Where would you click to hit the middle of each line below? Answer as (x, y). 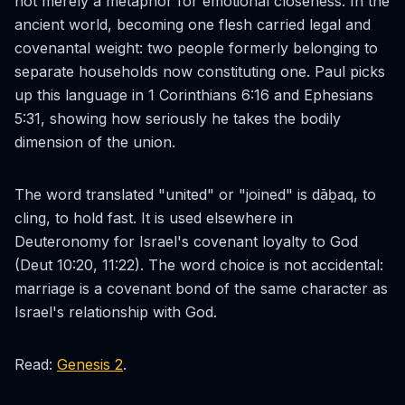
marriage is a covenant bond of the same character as (201, 288)
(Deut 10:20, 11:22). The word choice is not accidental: (199, 265)
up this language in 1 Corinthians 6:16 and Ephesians (194, 95)
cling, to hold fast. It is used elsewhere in (154, 218)
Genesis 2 (90, 364)
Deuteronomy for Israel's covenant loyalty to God (186, 241)
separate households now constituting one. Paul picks (200, 71)
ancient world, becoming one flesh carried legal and (193, 24)
